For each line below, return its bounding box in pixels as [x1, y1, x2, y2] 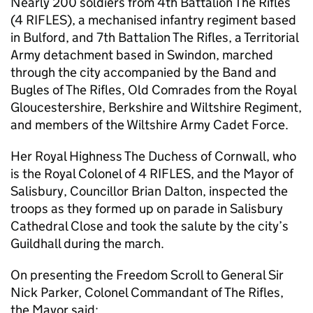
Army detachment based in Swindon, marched [10, 47, 273, 63]
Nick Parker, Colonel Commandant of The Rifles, [10, 284, 284, 300]
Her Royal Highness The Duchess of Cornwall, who [10, 148, 296, 164]
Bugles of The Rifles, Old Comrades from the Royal [10, 82, 296, 98]
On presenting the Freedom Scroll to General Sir [10, 267, 284, 283]
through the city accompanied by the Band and [10, 64, 277, 80]
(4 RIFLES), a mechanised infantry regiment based [10, 12, 296, 28]
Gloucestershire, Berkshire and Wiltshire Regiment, [10, 99, 302, 115]
